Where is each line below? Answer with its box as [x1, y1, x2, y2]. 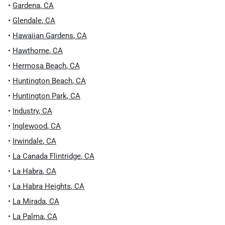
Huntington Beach [13, 76, 72, 85]
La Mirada [13, 197, 46, 206]
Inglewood [13, 122, 47, 131]
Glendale [13, 16, 42, 25]
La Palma [13, 212, 44, 221]
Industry [13, 106, 39, 116]
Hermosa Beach [13, 61, 66, 70]
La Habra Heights [13, 182, 71, 191]
